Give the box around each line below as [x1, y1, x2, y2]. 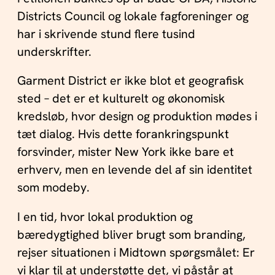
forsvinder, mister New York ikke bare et [17, 144, 234, 160]
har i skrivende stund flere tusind [17, 25, 195, 42]
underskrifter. [17, 43, 91, 60]
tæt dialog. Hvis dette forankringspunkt [17, 126, 229, 142]
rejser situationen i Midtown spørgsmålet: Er [17, 244, 255, 260]
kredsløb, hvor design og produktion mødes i [17, 108, 257, 125]
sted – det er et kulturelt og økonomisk [17, 90, 225, 107]
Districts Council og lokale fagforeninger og [17, 7, 249, 24]
